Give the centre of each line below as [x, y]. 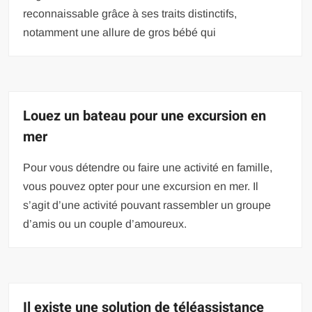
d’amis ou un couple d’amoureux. [105, 224]
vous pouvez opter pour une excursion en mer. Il [141, 186]
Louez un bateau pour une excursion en [145, 116]
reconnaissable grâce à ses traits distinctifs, [130, 14]
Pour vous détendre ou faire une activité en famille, [148, 167]
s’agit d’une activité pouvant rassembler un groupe [147, 205]
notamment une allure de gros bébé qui [120, 32]
